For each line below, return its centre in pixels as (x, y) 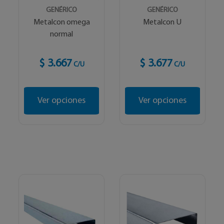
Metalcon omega (61, 22)
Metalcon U (162, 22)
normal (62, 34)
